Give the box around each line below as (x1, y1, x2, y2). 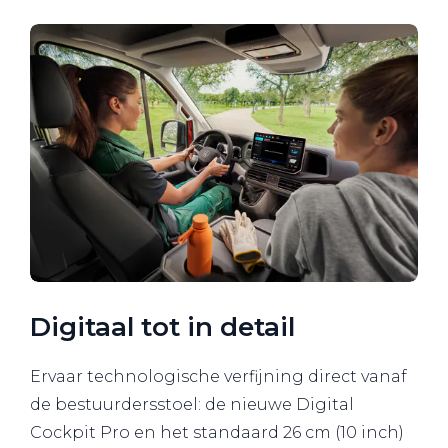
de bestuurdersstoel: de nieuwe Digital (30, 395, 354, 415)
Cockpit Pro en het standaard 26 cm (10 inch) (30, 423, 404, 443)
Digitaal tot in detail (30, 311, 295, 344)
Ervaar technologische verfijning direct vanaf (30, 367, 407, 387)
